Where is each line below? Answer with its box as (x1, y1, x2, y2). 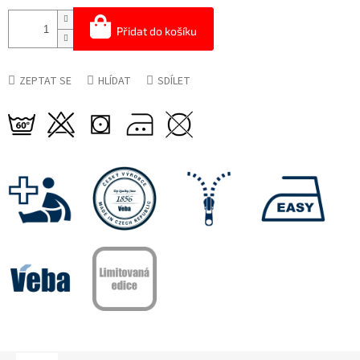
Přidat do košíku (117, 24, 197, 39)
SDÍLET (157, 73, 190, 90)
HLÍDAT (98, 73, 131, 90)
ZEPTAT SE (19, 73, 72, 90)
